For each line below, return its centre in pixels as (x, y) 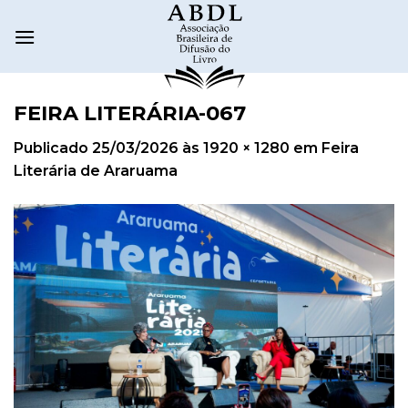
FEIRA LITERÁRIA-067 (130, 113)
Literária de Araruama (96, 171)
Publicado (53, 148)
